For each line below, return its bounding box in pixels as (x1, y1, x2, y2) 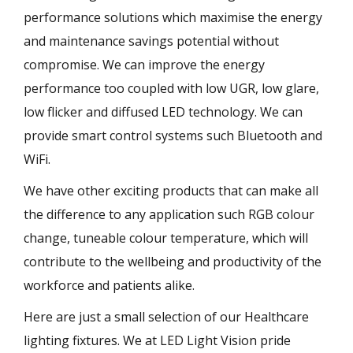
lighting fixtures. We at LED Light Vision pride (24, 331, 291, 349)
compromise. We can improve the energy (24, 55, 265, 73)
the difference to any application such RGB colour (24, 205, 314, 223)
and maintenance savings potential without (24, 32, 279, 50)
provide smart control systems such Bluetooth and (24, 126, 322, 144)
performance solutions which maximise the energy (24, 8, 322, 26)
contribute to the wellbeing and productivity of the (24, 252, 321, 270)
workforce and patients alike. (24, 276, 195, 294)
